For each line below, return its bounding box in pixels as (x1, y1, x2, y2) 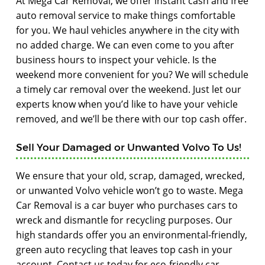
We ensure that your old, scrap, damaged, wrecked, (16, 169, 245, 182)
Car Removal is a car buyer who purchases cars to (16, 199, 238, 212)
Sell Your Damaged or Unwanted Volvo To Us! (16, 141, 241, 153)
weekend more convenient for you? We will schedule (16, 68, 248, 81)
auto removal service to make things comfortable (16, 9, 235, 22)
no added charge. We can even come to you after (16, 38, 234, 51)
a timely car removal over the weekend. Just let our (16, 83, 241, 96)
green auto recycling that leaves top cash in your (16, 243, 232, 256)
